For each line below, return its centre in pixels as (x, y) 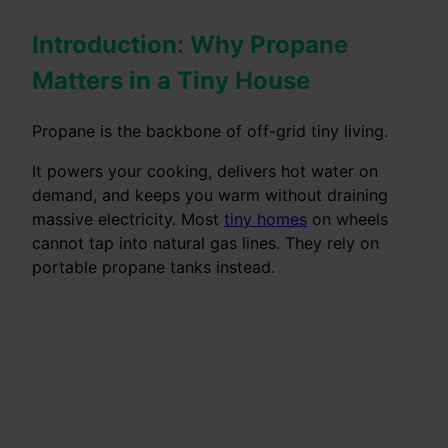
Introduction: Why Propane (190, 44)
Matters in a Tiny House (171, 80)
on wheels (347, 218)
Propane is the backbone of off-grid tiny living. (210, 130)
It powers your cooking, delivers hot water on (205, 170)
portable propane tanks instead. (153, 266)
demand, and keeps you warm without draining (210, 194)
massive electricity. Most (128, 218)
